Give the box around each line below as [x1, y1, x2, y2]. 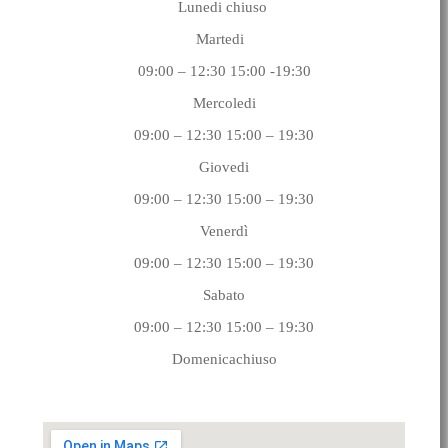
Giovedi [199, 158, 249, 175]
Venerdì [200, 222, 248, 239]
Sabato [203, 286, 245, 303]
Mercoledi [192, 94, 256, 111]
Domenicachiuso [171, 350, 277, 367]
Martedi [196, 30, 252, 47]
